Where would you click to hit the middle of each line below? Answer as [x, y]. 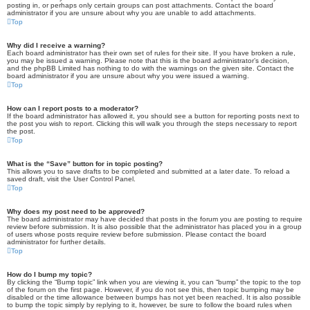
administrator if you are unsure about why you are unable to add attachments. [131, 13]
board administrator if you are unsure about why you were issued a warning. [128, 76]
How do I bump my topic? [49, 274]
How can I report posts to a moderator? [73, 108]
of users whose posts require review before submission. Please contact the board [137, 234]
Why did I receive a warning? [56, 45]
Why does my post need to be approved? [76, 211]
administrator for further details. [56, 242]
